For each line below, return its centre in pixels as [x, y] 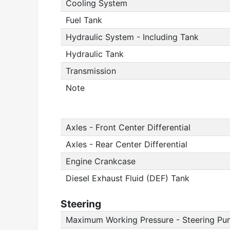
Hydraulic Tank [95, 54]
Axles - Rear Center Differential [127, 144]
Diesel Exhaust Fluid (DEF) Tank [128, 178]
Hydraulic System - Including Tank [132, 37]
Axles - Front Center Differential [128, 127]
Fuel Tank [84, 20]
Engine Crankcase [101, 161]
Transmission [91, 71]
